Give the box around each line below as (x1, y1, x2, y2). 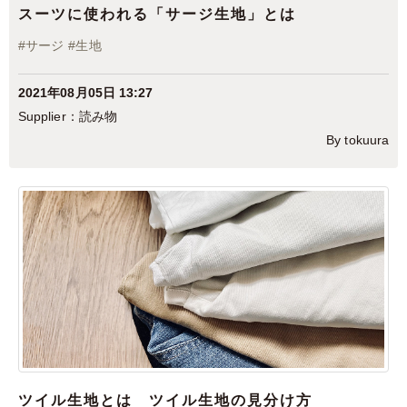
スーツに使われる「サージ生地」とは (18, 6, 296, 22)
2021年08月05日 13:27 (18, 86, 154, 100)
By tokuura (326, 134, 389, 147)
